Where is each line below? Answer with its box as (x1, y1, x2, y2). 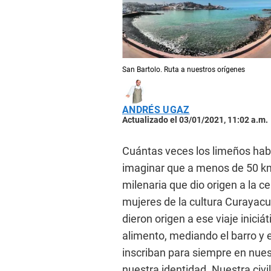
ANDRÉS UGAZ (122, 103, 190, 116)
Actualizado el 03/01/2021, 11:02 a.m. (122, 114, 268, 125)
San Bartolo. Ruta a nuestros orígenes (122, 65, 245, 74)
